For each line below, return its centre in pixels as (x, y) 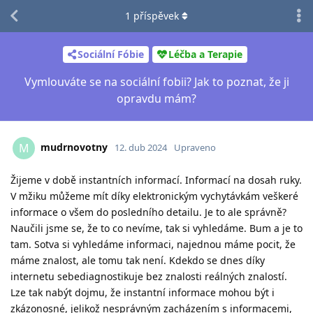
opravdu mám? (156, 98)
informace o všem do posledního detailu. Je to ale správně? (148, 212)
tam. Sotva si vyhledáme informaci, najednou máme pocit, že (153, 244)
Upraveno (195, 147)
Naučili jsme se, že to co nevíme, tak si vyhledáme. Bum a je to (156, 228)
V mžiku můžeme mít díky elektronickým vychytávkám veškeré (154, 196)
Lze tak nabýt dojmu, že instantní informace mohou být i (143, 292)
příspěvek (155, 16)
